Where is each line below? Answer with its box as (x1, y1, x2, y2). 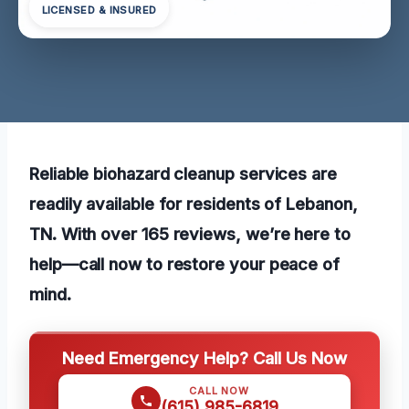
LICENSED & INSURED (41, 4, 157, 17)
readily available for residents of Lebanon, (29, 193, 358, 214)
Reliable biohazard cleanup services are (29, 163, 337, 184)
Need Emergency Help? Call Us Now (62, 347, 347, 368)
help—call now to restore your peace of (29, 253, 340, 274)
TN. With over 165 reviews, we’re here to (29, 223, 351, 244)
